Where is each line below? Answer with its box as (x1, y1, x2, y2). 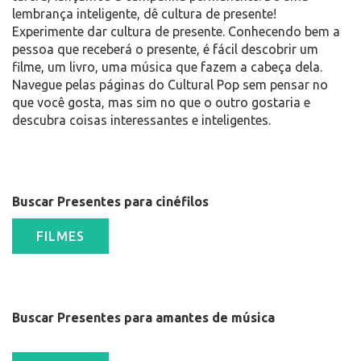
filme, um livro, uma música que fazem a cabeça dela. (12, 60, 322, 75)
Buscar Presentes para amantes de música (12, 310, 275, 326)
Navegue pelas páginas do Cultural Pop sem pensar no (12, 77, 328, 93)
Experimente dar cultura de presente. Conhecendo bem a (12, 24, 340, 39)
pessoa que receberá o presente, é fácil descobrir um (12, 42, 318, 57)
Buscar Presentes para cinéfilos (12, 194, 209, 210)
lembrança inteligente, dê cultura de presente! (12, 6, 276, 22)
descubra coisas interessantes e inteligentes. (12, 113, 271, 128)
